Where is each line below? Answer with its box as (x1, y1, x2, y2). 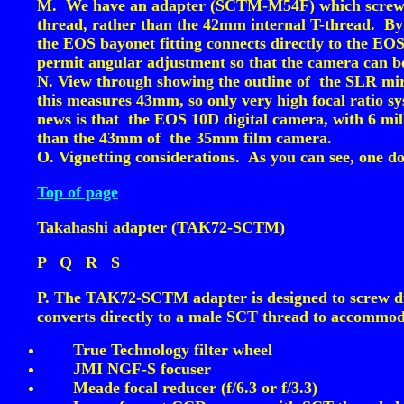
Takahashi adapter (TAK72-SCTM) (37, 218, 285, 236)
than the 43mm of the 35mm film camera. (37, 129, 332, 147)
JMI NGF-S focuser (73, 360, 211, 378)
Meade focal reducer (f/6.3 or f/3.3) (73, 379, 317, 397)
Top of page (37, 183, 118, 201)
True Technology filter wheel (73, 341, 272, 359)
